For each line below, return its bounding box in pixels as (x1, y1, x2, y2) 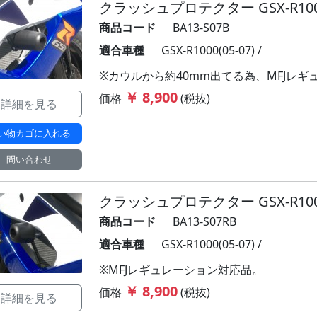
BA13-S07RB (173, 214, 236, 229)
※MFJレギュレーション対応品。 (99, 262, 263, 277)
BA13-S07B (173, 20, 229, 35)
